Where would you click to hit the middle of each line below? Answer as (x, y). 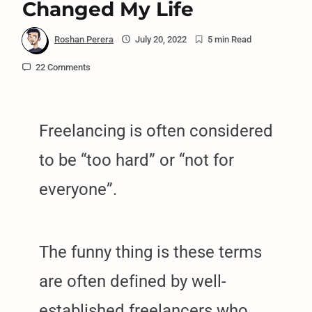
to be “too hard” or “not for (136, 161)
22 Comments (63, 68)
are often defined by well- (133, 282)
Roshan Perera (84, 40)
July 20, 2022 (161, 40)
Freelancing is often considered (156, 131)
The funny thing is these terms (150, 252)
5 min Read (230, 40)
